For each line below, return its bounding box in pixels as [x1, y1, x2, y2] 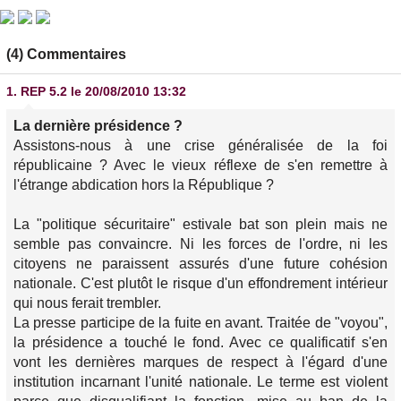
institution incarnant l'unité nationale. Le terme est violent [13, 374, 388, 389]
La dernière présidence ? [13, 118, 183, 133]
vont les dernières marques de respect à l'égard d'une [13, 354, 388, 370]
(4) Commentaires [6, 47, 126, 62]
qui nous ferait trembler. [13, 295, 161, 311]
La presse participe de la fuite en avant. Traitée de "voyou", [13, 315, 388, 330]
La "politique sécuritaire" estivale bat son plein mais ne [13, 217, 388, 232]
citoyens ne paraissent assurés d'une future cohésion [13, 256, 388, 271]
